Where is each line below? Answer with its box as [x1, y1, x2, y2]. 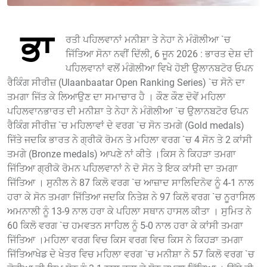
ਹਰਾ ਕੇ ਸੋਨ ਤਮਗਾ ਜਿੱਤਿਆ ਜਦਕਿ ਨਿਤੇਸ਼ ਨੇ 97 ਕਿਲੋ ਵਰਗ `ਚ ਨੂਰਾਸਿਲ [7, 191, 255, 203]
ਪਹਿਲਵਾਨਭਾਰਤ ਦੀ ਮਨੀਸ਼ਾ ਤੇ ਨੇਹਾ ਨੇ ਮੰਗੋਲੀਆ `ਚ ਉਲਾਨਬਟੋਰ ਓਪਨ [7, 105, 249, 117]
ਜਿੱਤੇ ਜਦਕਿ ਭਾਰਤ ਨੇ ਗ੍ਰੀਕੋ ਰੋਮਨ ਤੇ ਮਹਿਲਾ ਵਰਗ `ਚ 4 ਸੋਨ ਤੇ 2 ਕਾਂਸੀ [7, 133, 252, 145]
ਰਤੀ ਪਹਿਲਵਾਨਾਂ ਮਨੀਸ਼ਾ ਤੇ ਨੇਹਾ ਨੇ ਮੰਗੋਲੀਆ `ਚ [66, 33, 231, 45]
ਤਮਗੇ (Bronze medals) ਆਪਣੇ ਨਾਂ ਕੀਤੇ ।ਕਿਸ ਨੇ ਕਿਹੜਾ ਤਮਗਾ [7, 148, 236, 160]
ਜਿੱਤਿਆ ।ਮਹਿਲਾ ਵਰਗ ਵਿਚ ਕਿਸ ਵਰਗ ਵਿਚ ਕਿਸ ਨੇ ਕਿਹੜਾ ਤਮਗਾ [7, 234, 243, 246]
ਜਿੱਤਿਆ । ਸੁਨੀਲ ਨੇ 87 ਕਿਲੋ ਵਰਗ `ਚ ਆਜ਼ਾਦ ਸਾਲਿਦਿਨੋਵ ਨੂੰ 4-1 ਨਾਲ [7, 176, 254, 188]
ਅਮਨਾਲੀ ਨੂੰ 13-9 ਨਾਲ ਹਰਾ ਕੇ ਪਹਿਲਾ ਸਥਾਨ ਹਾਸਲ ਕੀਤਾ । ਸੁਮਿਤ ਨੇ [7, 205, 252, 217]
